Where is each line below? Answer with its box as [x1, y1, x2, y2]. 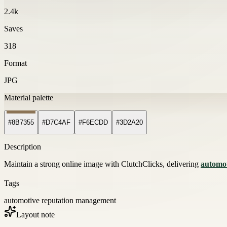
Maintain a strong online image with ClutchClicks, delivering [4, 160, 201, 169]
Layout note [16, 210, 55, 219]
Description [4, 142, 41, 152]
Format [4, 58, 27, 67]
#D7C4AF [42, 119, 70, 127]
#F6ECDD [79, 119, 108, 127]
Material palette [4, 93, 53, 102]
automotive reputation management [4, 196, 116, 205]
